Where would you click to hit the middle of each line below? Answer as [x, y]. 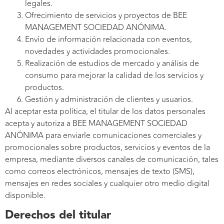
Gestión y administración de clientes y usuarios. [109, 99]
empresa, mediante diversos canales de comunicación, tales [112, 159]
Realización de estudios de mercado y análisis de [112, 63]
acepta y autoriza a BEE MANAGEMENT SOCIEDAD [96, 123]
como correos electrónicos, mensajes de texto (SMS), [100, 171]
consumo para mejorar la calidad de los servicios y [114, 75]
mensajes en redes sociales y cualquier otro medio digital [107, 183]
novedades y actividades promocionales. [97, 51]
